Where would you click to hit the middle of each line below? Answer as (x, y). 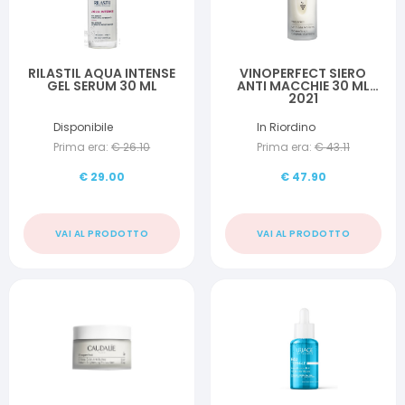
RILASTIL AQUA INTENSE (102, 73)
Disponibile (84, 127)
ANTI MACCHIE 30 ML (303, 86)
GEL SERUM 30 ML (102, 86)
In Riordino (286, 127)
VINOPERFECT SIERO (303, 73)
